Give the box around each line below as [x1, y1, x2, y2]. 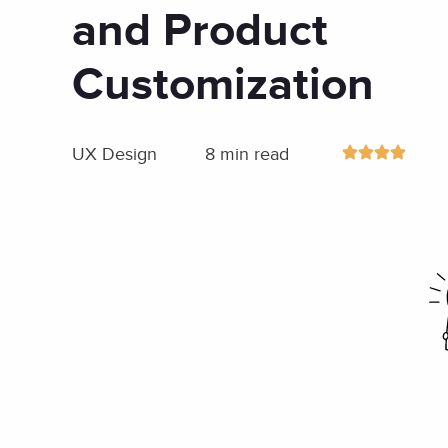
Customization [72, 57, 374, 113]
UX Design [72, 144, 157, 165]
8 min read [204, 144, 289, 165]
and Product [72, 3, 328, 59]
